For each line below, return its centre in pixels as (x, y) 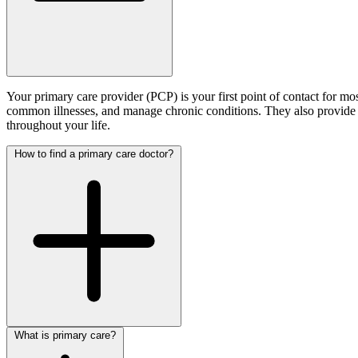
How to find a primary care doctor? (94, 154)
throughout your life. (58, 125)
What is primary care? (65, 336)
